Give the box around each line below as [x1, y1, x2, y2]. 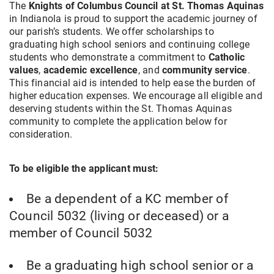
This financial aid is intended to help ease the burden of [9, 76, 256, 89]
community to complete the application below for [9, 115, 227, 127]
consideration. [9, 128, 72, 140]
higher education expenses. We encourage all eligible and [9, 89, 262, 102]
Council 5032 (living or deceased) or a [9, 208, 229, 223]
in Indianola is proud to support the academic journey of [9, 12, 257, 24]
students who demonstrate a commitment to [9, 51, 209, 63]
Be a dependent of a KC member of [26, 191, 228, 206]
